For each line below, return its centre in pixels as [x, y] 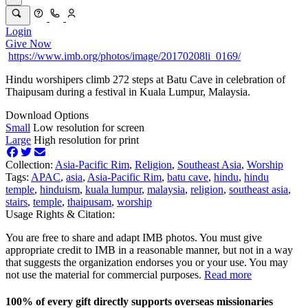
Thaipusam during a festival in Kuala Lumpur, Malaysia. [128, 92]
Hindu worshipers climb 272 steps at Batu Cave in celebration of [145, 80]
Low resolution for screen [89, 128]
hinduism [60, 190]
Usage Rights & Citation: [60, 214]
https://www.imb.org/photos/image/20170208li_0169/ [124, 56]
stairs [16, 202]
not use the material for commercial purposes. [105, 275]
